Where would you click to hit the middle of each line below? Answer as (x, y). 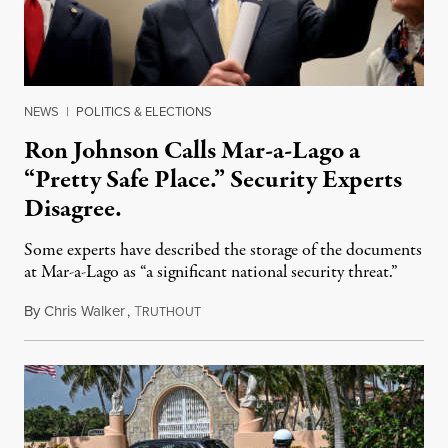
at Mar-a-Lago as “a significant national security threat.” (211, 273)
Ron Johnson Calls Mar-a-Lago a (192, 151)
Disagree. (73, 209)
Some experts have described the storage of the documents (223, 251)
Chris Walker (84, 311)
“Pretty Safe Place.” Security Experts (213, 180)
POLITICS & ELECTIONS (144, 112)
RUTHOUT (171, 312)
